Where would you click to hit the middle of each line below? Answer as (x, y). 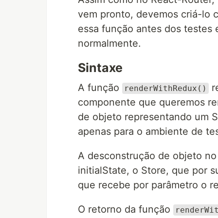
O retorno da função (126, 209)
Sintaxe (100, 68)
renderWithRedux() (165, 88)
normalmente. (109, 43)
